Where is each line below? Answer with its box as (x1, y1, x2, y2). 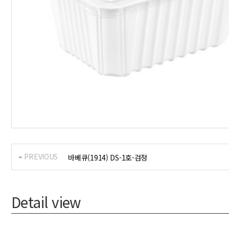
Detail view (11, 192, 81, 213)
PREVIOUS (22, 151, 58, 162)
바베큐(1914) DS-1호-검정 (68, 152, 148, 163)
